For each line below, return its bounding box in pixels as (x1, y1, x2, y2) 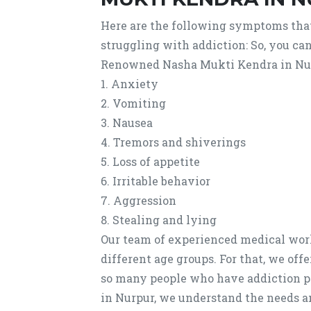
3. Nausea (101, 115, 153, 130)
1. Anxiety (101, 76, 158, 91)
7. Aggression (101, 193, 176, 208)
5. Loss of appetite (101, 154, 200, 169)
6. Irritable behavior (101, 174, 210, 188)
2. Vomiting (101, 96, 166, 110)
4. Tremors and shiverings (101, 135, 246, 149)
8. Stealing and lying (101, 212, 217, 227)
